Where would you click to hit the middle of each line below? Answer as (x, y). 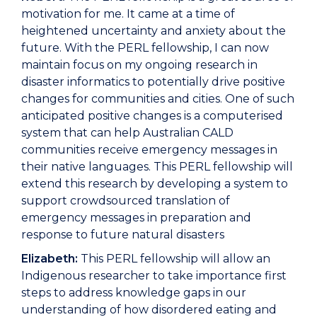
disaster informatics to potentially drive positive (153, 82)
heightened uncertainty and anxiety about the (154, 31)
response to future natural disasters (123, 235)
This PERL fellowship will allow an (174, 259)
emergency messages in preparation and (136, 218)
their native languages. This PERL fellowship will (157, 167)
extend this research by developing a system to (155, 184)
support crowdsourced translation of (126, 201)
